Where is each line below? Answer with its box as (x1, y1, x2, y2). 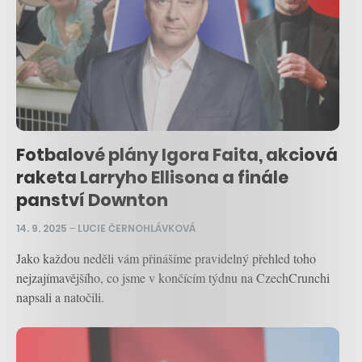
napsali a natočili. (16, 288, 104, 305)
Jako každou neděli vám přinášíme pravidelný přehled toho (16, 249, 316, 267)
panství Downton (16, 187, 168, 212)
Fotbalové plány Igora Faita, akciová (16, 142, 338, 166)
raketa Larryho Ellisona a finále (16, 165, 288, 189)
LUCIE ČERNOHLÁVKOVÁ (78, 221, 196, 235)
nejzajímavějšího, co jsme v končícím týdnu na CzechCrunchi (16, 268, 330, 286)
